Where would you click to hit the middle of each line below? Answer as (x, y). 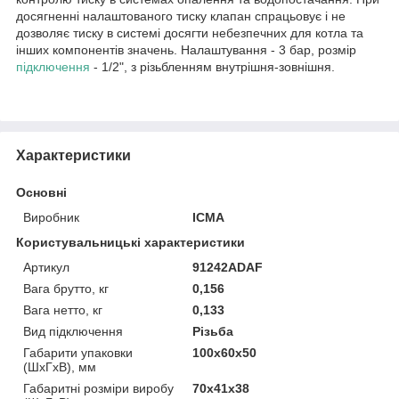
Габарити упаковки (78, 352)
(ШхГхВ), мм (60, 366)
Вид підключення (73, 331)
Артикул (46, 267)
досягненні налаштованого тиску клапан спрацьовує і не (181, 16)
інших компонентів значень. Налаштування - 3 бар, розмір (186, 49)
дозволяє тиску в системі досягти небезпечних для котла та (190, 33)
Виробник (51, 217)
